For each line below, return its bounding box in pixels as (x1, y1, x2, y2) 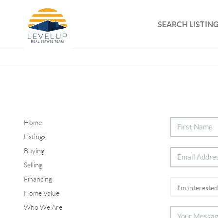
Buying (23, 146, 44, 155)
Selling (23, 161, 42, 169)
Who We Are (23, 203, 62, 211)
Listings (23, 132, 46, 141)
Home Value (23, 189, 59, 197)
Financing (23, 175, 52, 183)
